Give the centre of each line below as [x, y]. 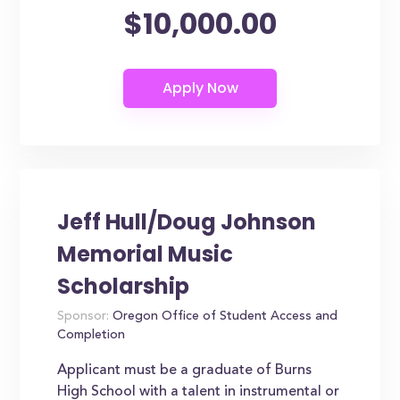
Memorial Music [146, 254]
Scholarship [124, 286]
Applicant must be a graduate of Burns [185, 371]
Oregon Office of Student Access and [224, 317]
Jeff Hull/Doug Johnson [187, 222]
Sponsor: [83, 317]
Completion [92, 336]
